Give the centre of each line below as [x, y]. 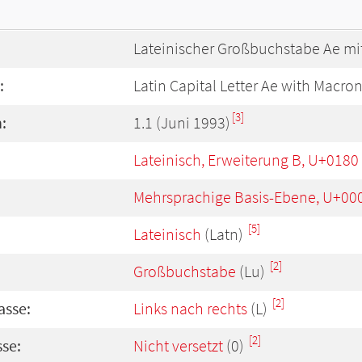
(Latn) [224, 234]
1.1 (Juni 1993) [182, 123]
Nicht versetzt [178, 346]
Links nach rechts [190, 309]
